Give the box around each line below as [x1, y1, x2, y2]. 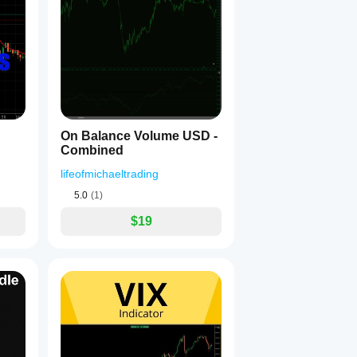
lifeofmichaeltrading [61, 167, 159, 180]
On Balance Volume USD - [61, 129, 218, 143]
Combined [61, 143, 124, 157]
